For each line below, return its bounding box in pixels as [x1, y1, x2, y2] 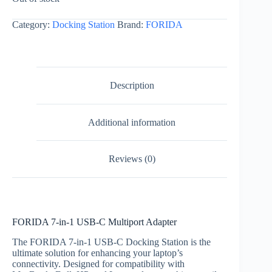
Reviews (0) [108, 154, 155, 165]
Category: [12, 19, 52, 30]
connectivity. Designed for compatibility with [12, 258, 185, 269]
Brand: [117, 19, 146, 30]
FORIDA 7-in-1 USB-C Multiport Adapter [12, 216, 177, 227]
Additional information [88, 117, 176, 127]
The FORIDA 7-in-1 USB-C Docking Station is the [12, 236, 211, 247]
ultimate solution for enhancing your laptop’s [12, 247, 183, 258]
